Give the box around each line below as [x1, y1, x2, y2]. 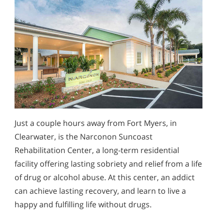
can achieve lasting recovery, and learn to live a [15, 186, 186, 197]
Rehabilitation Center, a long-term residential [15, 145, 179, 156]
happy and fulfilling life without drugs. [15, 199, 152, 210]
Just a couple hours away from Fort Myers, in [15, 118, 177, 129]
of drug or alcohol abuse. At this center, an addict [15, 172, 195, 183]
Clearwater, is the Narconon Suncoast [15, 131, 153, 142]
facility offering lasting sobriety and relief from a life [15, 158, 202, 170]
